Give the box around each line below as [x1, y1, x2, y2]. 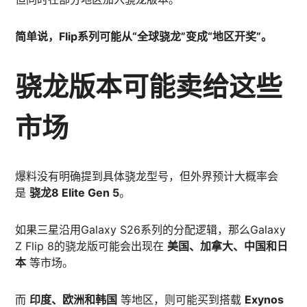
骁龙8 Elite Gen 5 [29, 186, 120, 199]
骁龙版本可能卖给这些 [15, 70, 283, 101]
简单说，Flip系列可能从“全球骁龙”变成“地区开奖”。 [15, 29, 273, 43]
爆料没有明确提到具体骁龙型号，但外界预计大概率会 [15, 169, 279, 183]
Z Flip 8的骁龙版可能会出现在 [15, 239, 168, 253]
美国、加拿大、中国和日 [167, 239, 288, 253]
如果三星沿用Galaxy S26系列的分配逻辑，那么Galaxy [15, 223, 286, 236]
